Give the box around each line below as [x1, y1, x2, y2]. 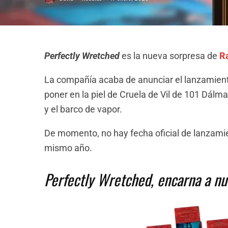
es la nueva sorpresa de [120, 50, 219, 61]
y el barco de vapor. [44, 103, 122, 115]
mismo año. [44, 142, 92, 153]
